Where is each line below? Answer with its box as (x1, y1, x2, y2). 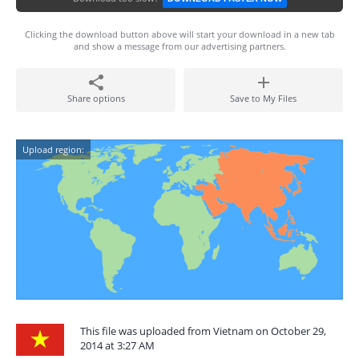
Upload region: (22, 143, 84, 155)
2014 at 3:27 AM (80, 338, 155, 353)
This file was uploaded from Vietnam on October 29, (80, 324, 326, 338)
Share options (67, 92, 125, 104)
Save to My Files (230, 92, 296, 104)
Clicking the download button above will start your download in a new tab (24, 28, 335, 40)
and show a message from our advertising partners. (73, 40, 286, 52)
